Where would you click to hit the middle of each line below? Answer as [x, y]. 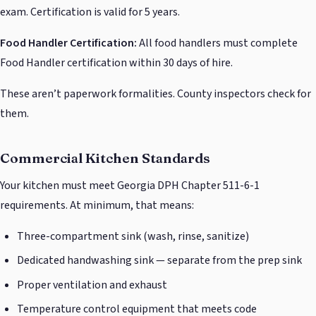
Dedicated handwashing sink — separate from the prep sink [159, 261]
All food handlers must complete [217, 43]
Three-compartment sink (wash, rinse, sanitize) [133, 237]
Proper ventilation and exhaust [92, 285]
